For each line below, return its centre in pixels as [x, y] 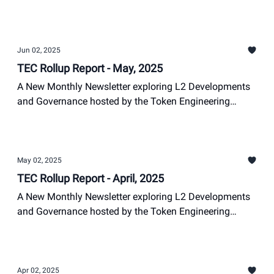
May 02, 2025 [39, 160]
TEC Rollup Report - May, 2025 [90, 68]
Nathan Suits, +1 [45, 231]
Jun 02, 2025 [39, 50]
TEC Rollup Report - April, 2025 [91, 178]
